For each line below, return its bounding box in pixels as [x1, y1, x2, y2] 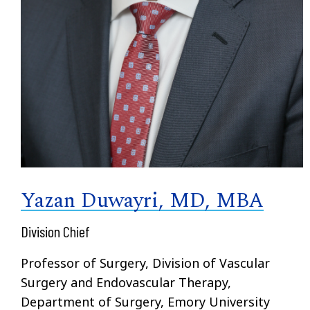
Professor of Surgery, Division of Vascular [21, 255, 270, 272]
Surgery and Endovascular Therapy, [21, 274, 231, 291]
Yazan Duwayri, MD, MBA [21, 185, 264, 217]
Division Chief [21, 222, 90, 241]
